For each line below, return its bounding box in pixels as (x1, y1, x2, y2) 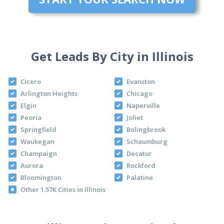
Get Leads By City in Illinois (30, 47, 193, 64)
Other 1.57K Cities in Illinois (20, 184, 105, 194)
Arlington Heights (20, 88, 77, 98)
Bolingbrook (126, 124, 165, 134)
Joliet (126, 112, 143, 122)
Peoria (20, 112, 41, 122)
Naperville (126, 100, 160, 110)
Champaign (20, 148, 57, 158)
